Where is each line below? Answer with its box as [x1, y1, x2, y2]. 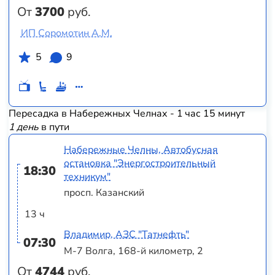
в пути [38, 120, 69, 134]
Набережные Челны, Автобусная [64, 142, 219, 157]
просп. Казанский [64, 186, 145, 200]
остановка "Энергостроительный [64, 156, 216, 170]
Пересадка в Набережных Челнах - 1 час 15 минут [8, 107, 245, 121]
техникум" [64, 169, 111, 184]
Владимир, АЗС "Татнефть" [64, 228, 190, 242]
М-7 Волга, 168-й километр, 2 [64, 244, 204, 258]
